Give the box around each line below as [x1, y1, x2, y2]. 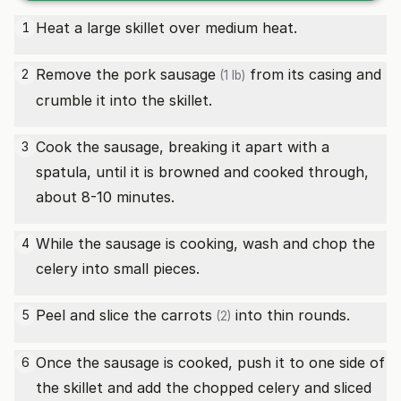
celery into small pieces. [36, 260, 200, 277]
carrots [161, 306, 212, 324]
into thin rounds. [231, 306, 350, 324]
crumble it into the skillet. [36, 91, 212, 109]
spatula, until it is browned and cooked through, [36, 163, 369, 181]
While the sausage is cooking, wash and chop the [36, 235, 375, 252]
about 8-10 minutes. [36, 188, 175, 206]
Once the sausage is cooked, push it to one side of [36, 354, 385, 371]
